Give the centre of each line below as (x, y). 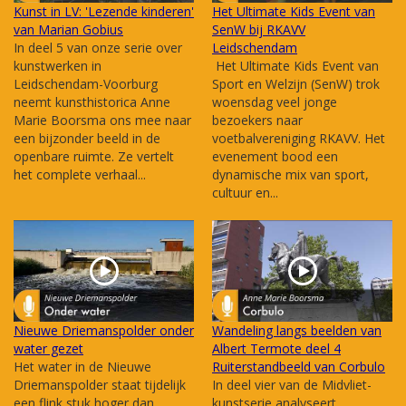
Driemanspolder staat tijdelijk (100, 385)
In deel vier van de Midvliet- (292, 385)
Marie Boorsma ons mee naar (102, 121)
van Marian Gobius (68, 30)
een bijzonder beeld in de (87, 139)
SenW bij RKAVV (259, 30)
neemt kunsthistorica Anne (92, 102)
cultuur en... (245, 193)
